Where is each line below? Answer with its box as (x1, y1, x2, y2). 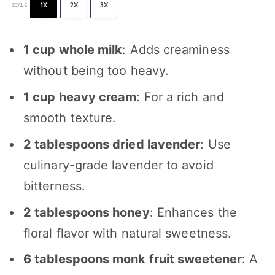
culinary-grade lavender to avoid (23, 157, 214, 172)
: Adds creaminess (122, 42, 230, 58)
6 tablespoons (23, 252, 110, 267)
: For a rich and (136, 90, 224, 105)
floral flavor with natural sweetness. (23, 225, 232, 241)
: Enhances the (149, 204, 237, 220)
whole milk (55, 42, 123, 58)
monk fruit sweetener (109, 252, 242, 267)
